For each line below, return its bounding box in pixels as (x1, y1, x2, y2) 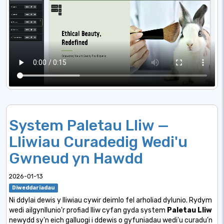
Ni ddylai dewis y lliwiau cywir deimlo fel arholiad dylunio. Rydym (9, 196, 212, 205)
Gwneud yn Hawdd (9, 149, 143, 168)
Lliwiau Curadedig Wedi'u (9, 133, 187, 151)
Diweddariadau (12, 184, 55, 191)
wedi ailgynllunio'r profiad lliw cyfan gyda (9, 206, 139, 215)
